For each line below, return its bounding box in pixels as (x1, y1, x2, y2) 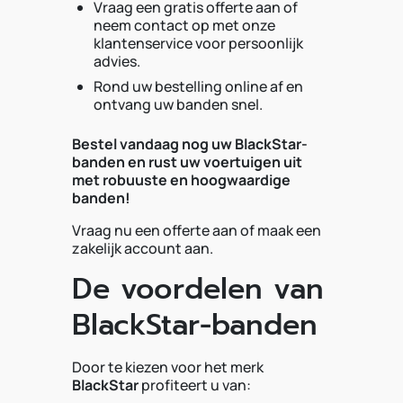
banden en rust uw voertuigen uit (72, 152, 302, 172)
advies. (94, 51, 140, 71)
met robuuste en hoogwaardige (72, 170, 291, 190)
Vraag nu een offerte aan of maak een (72, 220, 321, 240)
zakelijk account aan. (72, 238, 213, 258)
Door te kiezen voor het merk (72, 357, 264, 377)
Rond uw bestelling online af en (94, 76, 303, 96)
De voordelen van (72, 267, 324, 311)
